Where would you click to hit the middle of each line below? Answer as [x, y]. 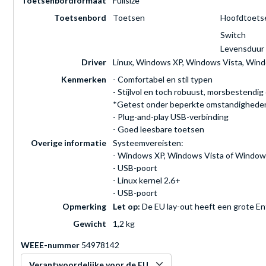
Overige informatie [69, 143]
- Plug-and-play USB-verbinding [171, 117]
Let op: [126, 207]
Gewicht [90, 224]
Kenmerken [84, 80]
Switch [233, 35]
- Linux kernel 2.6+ [147, 180]
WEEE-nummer [50, 245]
